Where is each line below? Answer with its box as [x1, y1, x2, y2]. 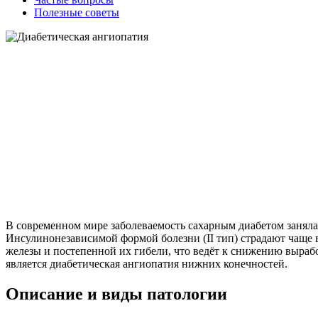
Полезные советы [34, 6, 119, 18]
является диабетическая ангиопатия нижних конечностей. [6, 257, 287, 270]
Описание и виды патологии [6, 284, 227, 303]
